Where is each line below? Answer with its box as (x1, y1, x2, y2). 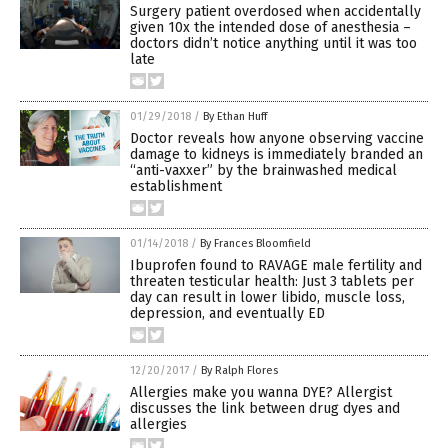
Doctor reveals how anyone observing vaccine (130, 130, 424, 147)
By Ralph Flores (201, 364, 278, 377)
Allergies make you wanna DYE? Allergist (130, 384, 392, 401)
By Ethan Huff (203, 110, 267, 123)
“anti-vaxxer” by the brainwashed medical (130, 162, 397, 179)
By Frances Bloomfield (200, 237, 311, 250)
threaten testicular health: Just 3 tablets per (130, 273, 414, 290)
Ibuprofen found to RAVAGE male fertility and (130, 257, 422, 274)
